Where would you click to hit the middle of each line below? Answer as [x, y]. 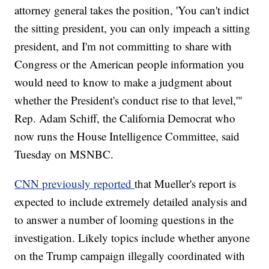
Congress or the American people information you [130, 64]
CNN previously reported [75, 184]
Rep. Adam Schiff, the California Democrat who [125, 118]
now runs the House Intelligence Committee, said [127, 136]
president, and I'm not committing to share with [123, 46]
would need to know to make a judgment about [123, 82]
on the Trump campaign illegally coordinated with [130, 256]
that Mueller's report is [186, 184]
